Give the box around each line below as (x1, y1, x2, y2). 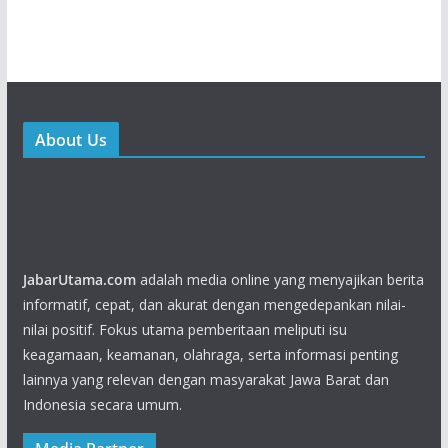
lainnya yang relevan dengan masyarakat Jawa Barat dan (22, 370, 389, 390)
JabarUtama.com (22, 270, 136, 290)
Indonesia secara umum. (22, 395, 182, 415)
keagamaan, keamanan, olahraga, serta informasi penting (22, 345, 398, 365)
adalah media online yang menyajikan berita (135, 270, 424, 290)
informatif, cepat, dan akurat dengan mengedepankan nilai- (22, 295, 406, 315)
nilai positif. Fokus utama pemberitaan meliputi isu (22, 320, 347, 340)
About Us (34, 129, 107, 152)
